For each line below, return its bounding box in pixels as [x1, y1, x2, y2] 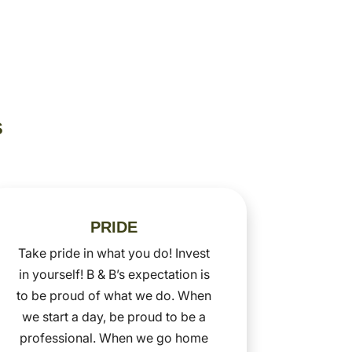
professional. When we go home [20, 329, 209, 346]
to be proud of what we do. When [16, 287, 212, 303]
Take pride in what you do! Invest [18, 244, 211, 261]
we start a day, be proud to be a [22, 308, 207, 324]
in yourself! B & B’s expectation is [18, 266, 210, 282]
